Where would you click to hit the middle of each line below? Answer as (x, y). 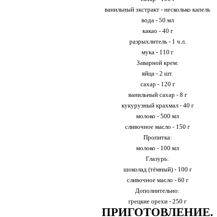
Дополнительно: (157, 191)
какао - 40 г (157, 31)
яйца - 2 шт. (157, 73)
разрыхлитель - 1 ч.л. (157, 41)
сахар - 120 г (157, 84)
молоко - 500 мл (157, 116)
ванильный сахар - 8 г (157, 95)
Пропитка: (157, 137)
